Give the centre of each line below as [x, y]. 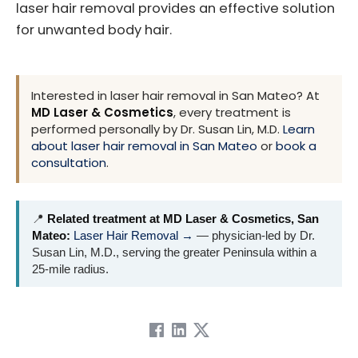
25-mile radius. [70, 268]
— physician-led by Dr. [254, 235]
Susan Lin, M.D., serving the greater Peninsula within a [174, 252]
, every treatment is [232, 112]
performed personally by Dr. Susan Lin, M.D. [157, 129]
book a [296, 145]
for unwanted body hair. [94, 30]
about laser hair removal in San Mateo [144, 145]
